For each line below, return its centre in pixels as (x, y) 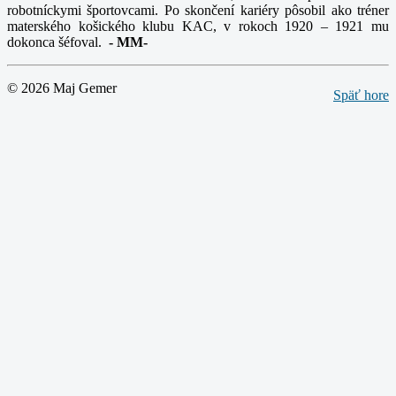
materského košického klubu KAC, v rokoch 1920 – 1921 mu (198, 27)
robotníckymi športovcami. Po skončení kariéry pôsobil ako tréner (198, 11)
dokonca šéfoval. (56, 42)
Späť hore (361, 95)
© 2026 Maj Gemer (62, 88)
